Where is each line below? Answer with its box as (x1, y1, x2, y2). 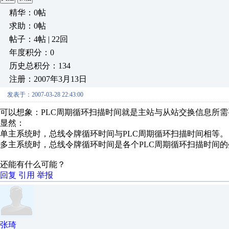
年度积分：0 (9, 48, 54, 57)
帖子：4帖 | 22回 (9, 35, 68, 43)
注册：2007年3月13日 (9, 75, 87, 83)
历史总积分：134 (9, 61, 71, 70)
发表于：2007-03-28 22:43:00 (7, 91, 83, 98)
